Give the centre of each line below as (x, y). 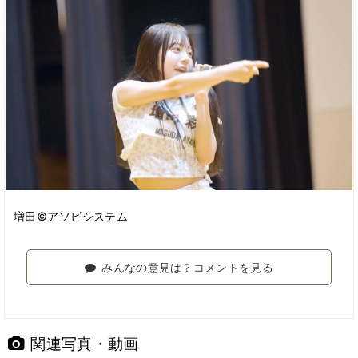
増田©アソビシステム (71, 216)
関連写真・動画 (85, 343)
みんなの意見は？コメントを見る (188, 267)
